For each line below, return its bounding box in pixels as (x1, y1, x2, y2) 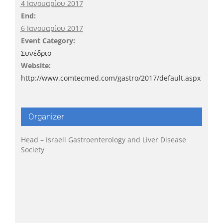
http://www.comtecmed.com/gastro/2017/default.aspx (20, 73, 201, 83)
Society (20, 145, 44, 155)
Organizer (28, 111, 64, 122)
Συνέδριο (20, 48, 51, 58)
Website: (20, 61, 51, 71)
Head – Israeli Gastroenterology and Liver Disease (20, 135, 186, 145)
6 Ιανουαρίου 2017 (20, 23, 83, 33)
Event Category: (20, 36, 75, 46)
